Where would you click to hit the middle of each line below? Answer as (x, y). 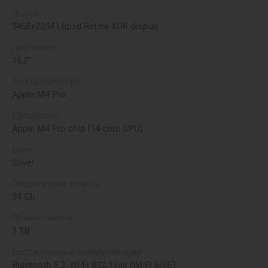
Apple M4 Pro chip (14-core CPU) (77, 129)
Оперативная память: (57, 184)
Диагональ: (36, 47)
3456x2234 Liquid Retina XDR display (85, 26)
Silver (23, 163)
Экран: (26, 13)
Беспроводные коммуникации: (78, 252)
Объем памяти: (44, 218)
